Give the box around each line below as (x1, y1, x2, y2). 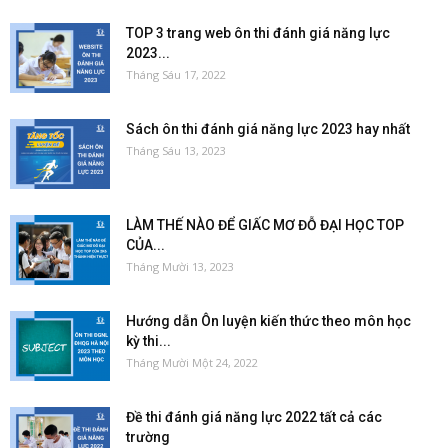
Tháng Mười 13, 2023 (126, 258, 234, 274)
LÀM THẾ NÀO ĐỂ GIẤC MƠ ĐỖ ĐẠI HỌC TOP (126, 216, 404, 233)
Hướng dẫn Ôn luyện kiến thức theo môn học (126, 312, 411, 329)
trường (126, 428, 170, 445)
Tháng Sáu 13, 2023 (126, 142, 226, 158)
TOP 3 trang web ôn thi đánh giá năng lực (126, 24, 390, 41)
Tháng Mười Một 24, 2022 (126, 354, 258, 370)
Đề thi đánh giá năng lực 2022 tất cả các (126, 408, 382, 425)
